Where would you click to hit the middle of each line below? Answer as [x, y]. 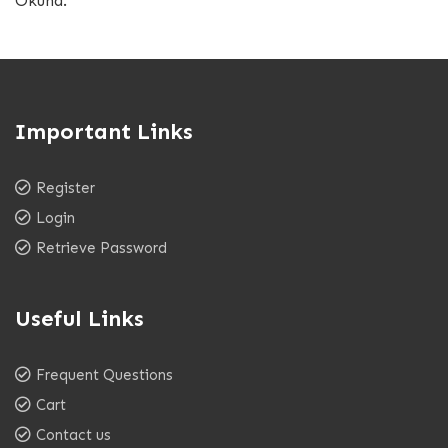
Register [65, 187]
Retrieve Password [101, 247]
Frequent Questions [104, 374]
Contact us [73, 434]
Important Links [104, 131]
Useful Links [79, 318]
